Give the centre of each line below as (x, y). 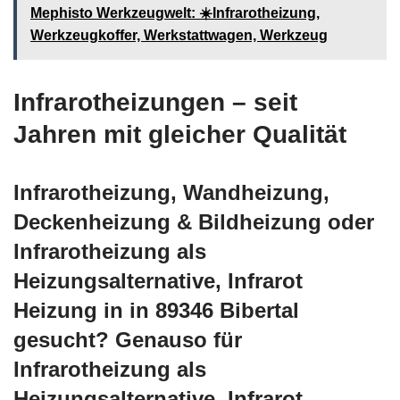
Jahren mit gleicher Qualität (180, 134)
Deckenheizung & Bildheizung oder (194, 221)
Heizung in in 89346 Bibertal (156, 310)
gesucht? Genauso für (128, 339)
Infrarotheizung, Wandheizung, (171, 192)
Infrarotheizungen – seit (155, 102)
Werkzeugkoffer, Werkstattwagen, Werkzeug (179, 35)
